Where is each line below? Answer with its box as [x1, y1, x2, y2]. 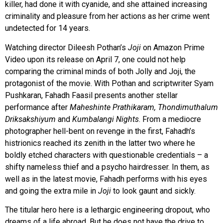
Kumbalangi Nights [70, 114, 139, 124]
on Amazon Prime [141, 42, 205, 52]
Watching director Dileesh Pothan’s [5, 42, 128, 52]
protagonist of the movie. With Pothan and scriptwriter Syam [5, 78, 214, 88]
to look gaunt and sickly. [111, 186, 196, 196]
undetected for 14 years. [5, 23, 90, 33]
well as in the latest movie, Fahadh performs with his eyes [5, 174, 207, 184]
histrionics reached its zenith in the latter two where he [5, 138, 195, 148]
